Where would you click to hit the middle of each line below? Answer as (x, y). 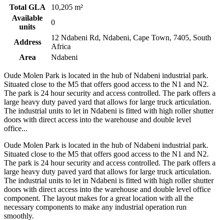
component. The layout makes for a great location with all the (99, 198)
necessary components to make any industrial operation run (95, 207)
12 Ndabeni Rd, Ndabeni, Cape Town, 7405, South (131, 37)
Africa (61, 46)
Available (27, 18)
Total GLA (27, 7)
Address (27, 42)
